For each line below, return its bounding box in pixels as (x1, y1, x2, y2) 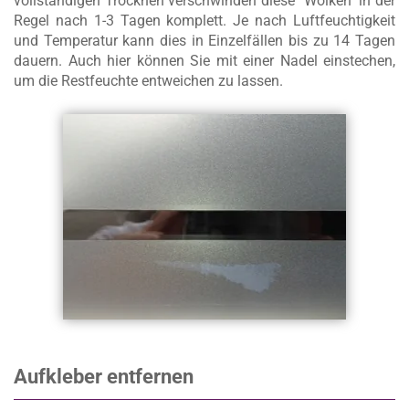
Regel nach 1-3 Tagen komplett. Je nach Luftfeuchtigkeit (14, 12, 395, 30)
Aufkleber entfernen (14, 365, 194, 389)
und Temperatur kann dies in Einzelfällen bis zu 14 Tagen (14, 32, 395, 50)
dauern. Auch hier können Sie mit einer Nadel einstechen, (14, 52, 395, 70)
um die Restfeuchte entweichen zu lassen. (14, 72, 283, 90)
